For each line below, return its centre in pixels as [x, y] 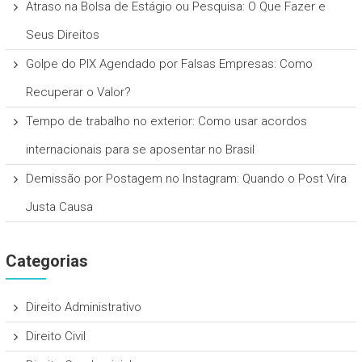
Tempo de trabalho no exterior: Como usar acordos [166, 122]
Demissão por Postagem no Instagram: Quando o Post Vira [186, 179]
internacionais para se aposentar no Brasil [140, 150]
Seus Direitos [62, 35]
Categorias [46, 261]
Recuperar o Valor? [78, 93]
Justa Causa [59, 207]
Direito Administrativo [83, 307]
